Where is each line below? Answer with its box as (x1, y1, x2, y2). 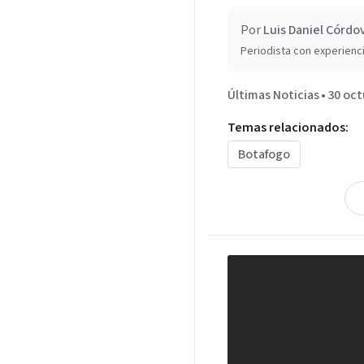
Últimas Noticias (227, 86, 319, 105)
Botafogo (237, 145, 290, 164)
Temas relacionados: (227, 119, 349, 137)
